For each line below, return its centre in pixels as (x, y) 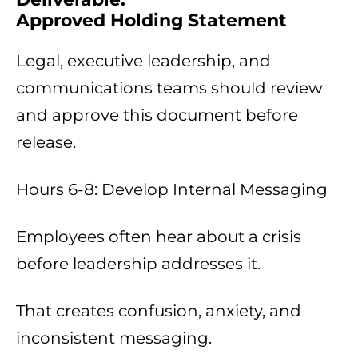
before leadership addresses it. (138, 264)
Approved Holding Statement (151, 21)
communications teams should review (169, 88)
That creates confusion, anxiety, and (159, 311)
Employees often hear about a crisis (159, 237)
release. (46, 143)
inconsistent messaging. (114, 338)
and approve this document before (157, 115)
